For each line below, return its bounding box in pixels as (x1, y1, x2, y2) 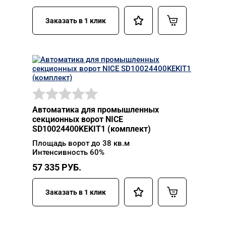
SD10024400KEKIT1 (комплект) (32, 124, 151, 134)
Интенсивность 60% (32, 148, 104, 157)
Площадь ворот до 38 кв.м (32, 139, 130, 148)
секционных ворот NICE (32, 115, 123, 124)
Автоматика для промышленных (32, 105, 159, 115)
